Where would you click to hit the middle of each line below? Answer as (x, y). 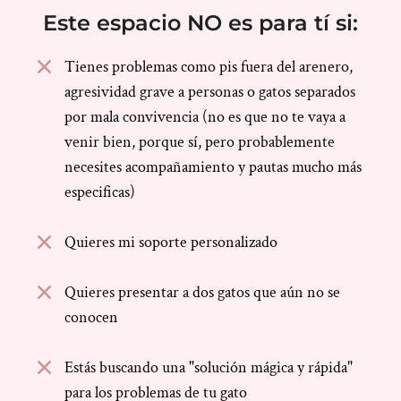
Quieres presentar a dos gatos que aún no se (202, 293)
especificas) (100, 192)
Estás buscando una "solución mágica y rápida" (209, 368)
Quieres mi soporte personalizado (171, 243)
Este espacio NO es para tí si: (200, 23)
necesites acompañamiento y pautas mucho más (213, 167)
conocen (91, 318)
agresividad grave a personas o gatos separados (210, 92)
